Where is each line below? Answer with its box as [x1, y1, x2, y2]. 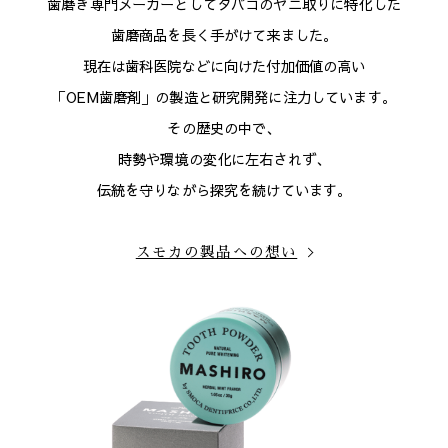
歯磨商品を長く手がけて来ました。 [110, 25, 338, 45]
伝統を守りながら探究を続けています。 [96, 180, 352, 200]
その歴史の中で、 [167, 118, 281, 138]
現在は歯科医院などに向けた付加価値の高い [82, 56, 366, 76]
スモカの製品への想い [135, 245, 298, 259]
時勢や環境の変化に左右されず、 [117, 149, 331, 169]
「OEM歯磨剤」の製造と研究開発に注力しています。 [52, 87, 396, 107]
